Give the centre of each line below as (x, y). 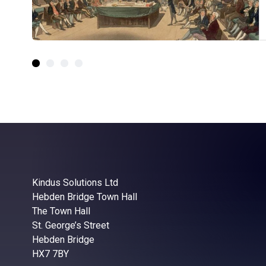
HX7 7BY (50, 254)
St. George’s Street (70, 226)
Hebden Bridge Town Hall (84, 197)
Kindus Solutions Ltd (75, 183)
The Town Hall (61, 211)
